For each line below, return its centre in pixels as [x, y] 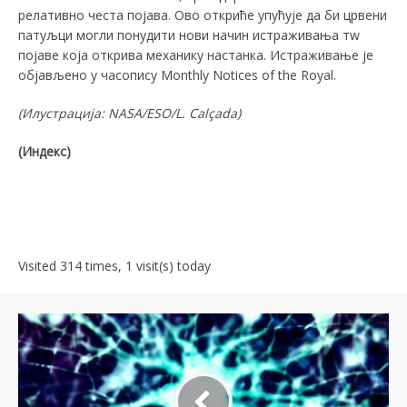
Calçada [211, 113]
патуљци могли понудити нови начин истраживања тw [189, 35]
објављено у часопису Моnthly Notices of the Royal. [177, 74]
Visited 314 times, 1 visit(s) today [114, 265]
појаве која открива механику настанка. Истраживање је [196, 55]
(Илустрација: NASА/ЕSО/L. [102, 113]
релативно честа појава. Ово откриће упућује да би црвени [203, 15]
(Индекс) [45, 151]
